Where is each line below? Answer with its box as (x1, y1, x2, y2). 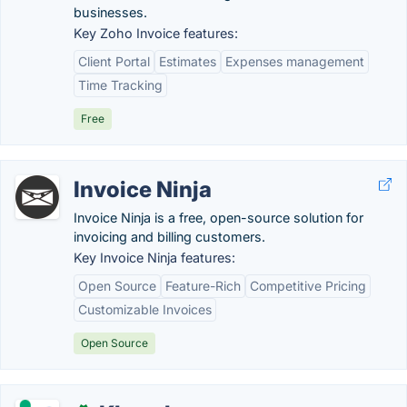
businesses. (74, 5, 147, 20)
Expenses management (225, 54, 364, 69)
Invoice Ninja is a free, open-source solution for (74, 210, 363, 225)
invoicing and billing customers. (74, 229, 265, 244)
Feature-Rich (165, 278, 241, 293)
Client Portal (78, 54, 150, 69)
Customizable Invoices (78, 302, 212, 317)
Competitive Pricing (250, 278, 366, 293)
